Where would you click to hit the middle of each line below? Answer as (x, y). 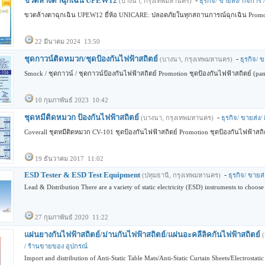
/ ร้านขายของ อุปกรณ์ (56, 246)
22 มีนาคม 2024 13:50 (67, 41)
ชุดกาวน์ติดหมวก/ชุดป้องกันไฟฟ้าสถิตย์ (91, 59)
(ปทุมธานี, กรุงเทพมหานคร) (181, 175)
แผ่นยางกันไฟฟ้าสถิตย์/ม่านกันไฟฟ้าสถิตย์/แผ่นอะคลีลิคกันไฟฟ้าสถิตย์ (142, 235)
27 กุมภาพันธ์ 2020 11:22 (72, 217)
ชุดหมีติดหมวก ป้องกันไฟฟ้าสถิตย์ (82, 117)
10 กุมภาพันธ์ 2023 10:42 (72, 100)
